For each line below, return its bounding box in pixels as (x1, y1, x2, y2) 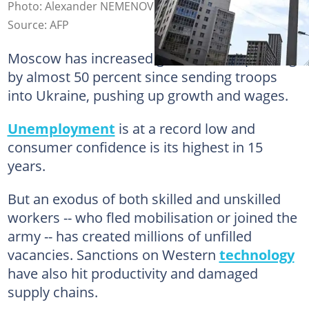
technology (219, 245, 295, 264)
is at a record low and (114, 119, 255, 138)
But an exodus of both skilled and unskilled (7, 189, 281, 208)
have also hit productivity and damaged (7, 263, 258, 283)
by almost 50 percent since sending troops (7, 67, 277, 86)
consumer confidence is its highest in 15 (7, 137, 263, 157)
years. (7, 156, 46, 175)
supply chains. (7, 282, 98, 301)
